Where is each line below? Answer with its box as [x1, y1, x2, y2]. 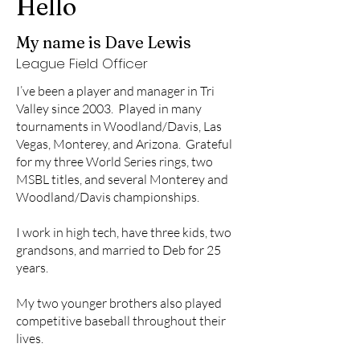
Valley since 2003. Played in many [16, 100, 202, 117]
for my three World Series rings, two [16, 153, 213, 170]
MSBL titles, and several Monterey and [16, 171, 228, 187]
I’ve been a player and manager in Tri [16, 83, 215, 99]
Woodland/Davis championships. [16, 189, 199, 205]
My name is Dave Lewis [16, 32, 191, 52]
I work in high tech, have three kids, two [16, 224, 231, 240]
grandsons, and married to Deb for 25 [16, 242, 221, 258]
